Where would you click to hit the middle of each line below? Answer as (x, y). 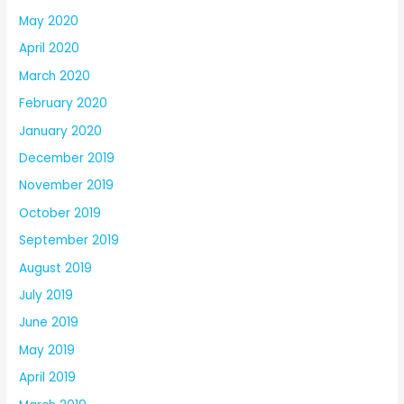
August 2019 (56, 268)
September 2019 (69, 241)
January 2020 (61, 131)
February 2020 (64, 104)
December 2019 (67, 158)
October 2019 (60, 213)
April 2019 (48, 378)
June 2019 (49, 323)
